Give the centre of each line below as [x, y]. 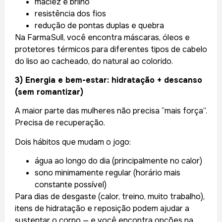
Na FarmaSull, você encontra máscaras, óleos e [102, 37]
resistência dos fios [70, 13]
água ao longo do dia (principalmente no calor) [118, 161]
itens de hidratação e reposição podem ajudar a [102, 209]
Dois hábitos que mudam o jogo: [73, 142]
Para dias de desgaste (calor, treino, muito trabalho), [110, 197]
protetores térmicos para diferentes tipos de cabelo [111, 49]
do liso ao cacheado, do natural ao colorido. [94, 61]
